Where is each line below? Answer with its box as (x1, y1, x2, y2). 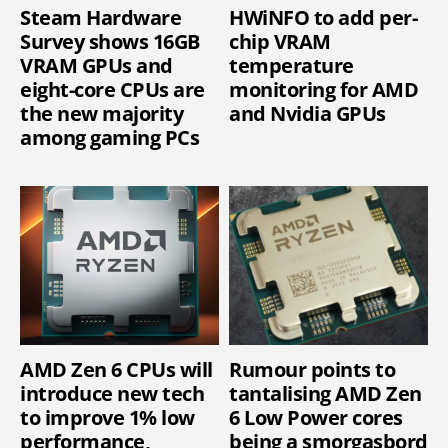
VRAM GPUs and (20, 52, 173, 80)
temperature (229, 52, 354, 80)
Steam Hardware (20, 4, 181, 32)
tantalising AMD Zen (229, 380, 422, 408)
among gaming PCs (20, 124, 199, 152)
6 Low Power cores (229, 404, 403, 432)
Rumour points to (229, 356, 395, 384)
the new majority (20, 100, 183, 128)
